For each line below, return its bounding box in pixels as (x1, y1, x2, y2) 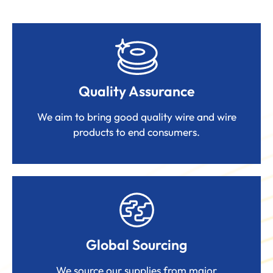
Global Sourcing (86, 236, 187, 254)
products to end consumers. (73, 126, 200, 139)
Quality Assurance (78, 82, 195, 101)
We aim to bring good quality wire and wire (37, 110, 236, 124)
